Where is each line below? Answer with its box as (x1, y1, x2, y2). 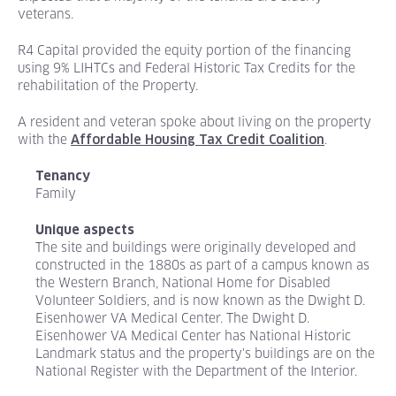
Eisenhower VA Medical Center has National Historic (35, 328, 352, 343)
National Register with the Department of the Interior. (35, 363, 358, 378)
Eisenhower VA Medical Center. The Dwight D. (35, 310, 310, 325)
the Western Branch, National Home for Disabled (35, 275, 331, 290)
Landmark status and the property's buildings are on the (35, 346, 376, 361)
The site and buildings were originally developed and (35, 240, 357, 255)
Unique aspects (35, 223, 135, 237)
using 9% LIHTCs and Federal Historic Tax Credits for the (18, 60, 356, 75)
